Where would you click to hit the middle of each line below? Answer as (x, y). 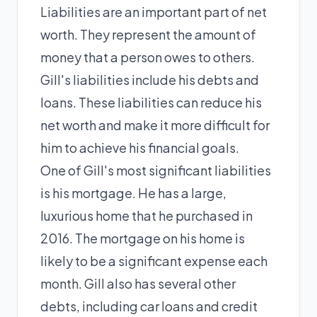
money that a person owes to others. (148, 57)
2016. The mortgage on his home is (143, 238)
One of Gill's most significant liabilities (156, 170)
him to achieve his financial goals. (140, 148)
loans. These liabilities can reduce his (151, 102)
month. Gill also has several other (138, 283)
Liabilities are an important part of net (154, 12)
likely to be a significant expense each (154, 261)
